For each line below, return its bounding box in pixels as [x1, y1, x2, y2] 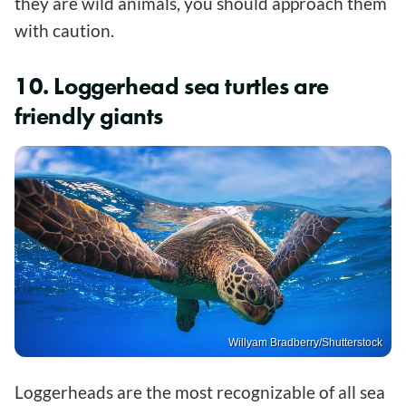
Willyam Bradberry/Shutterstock [228, 336, 382, 350]
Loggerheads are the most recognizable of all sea [14, 382, 385, 403]
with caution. [14, 19, 114, 41]
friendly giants [14, 100, 164, 131]
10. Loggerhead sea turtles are [14, 70, 330, 101]
